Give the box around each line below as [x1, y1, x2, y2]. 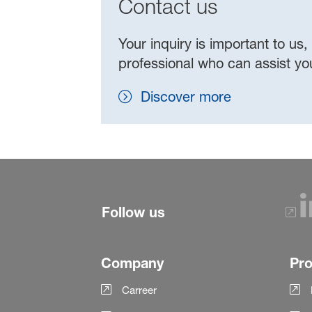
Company [100, 254, 164, 271]
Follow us [101, 203, 165, 220]
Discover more [140, 88, 231, 106]
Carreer [121, 283, 157, 297]
